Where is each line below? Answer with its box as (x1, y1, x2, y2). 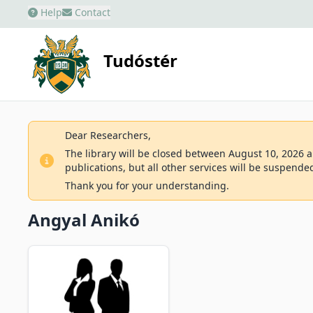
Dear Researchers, (65, 129, 151, 142)
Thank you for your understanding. (65, 179, 229, 192)
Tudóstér (103, 49, 178, 73)
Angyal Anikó (28, 208, 140, 231)
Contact (72, 6, 110, 19)
